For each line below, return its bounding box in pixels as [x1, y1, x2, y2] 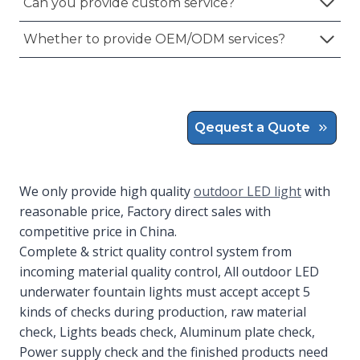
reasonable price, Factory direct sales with [19, 202, 271, 220]
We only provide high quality [19, 182, 194, 200]
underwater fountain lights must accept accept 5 [19, 282, 310, 301]
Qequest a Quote [194, 119, 310, 135]
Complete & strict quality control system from [19, 242, 292, 260]
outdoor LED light [194, 182, 301, 200]
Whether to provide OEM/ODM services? [23, 31, 285, 47]
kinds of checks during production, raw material [19, 302, 306, 321]
